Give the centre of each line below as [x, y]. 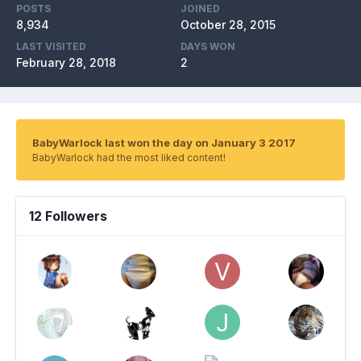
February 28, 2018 [66, 63]
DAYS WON [208, 47]
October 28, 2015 [228, 25]
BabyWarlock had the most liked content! [129, 158]
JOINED [200, 9]
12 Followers [68, 216]
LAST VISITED [51, 47]
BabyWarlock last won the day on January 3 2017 [164, 143]
